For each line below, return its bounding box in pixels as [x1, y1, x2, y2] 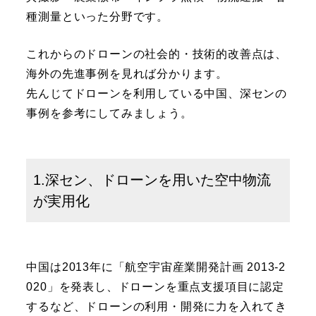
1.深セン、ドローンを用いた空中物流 [33, 172, 272, 188]
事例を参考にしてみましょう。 [26, 107, 193, 120]
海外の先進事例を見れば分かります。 [26, 68, 229, 80]
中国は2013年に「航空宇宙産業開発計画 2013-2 [26, 261, 286, 274]
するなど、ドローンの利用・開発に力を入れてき [26, 300, 288, 313]
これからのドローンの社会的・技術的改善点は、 [26, 48, 288, 61]
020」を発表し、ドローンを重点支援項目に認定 [26, 281, 284, 293]
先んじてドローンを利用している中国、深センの [26, 87, 288, 100]
